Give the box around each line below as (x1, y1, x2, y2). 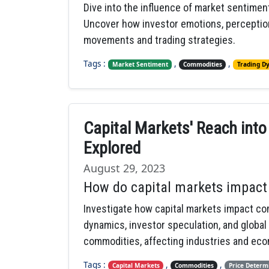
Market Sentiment (112, 60, 168, 69)
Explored (83, 138, 141, 158)
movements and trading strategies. (83, 34, 235, 46)
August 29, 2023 (83, 161, 165, 175)
